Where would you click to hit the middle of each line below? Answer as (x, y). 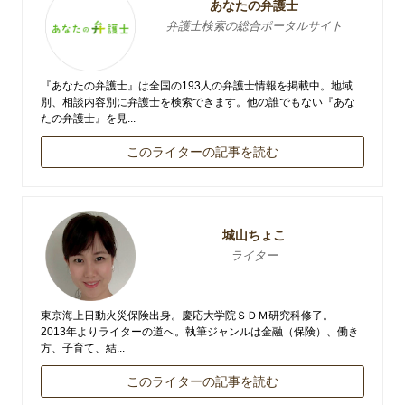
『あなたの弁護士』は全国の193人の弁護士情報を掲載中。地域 (197, 86)
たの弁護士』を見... (88, 119)
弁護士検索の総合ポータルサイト (254, 26)
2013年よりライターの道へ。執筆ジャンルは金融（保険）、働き (200, 332)
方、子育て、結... (83, 348)
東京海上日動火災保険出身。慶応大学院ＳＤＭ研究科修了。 (187, 316)
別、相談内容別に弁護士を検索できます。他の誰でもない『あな (198, 103)
